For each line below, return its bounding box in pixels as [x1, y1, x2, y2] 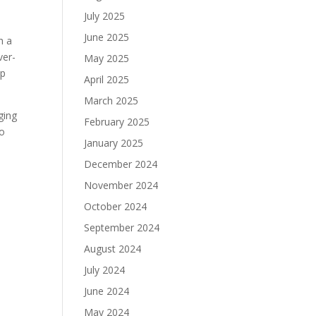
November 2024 [84, 178, 159, 192]
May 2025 [84, 51, 130, 65]
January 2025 [84, 136, 144, 150]
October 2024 [84, 200, 147, 213]
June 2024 [84, 284, 130, 298]
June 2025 [84, 30, 130, 44]
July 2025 [84, 9, 126, 23]
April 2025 [84, 73, 130, 86]
